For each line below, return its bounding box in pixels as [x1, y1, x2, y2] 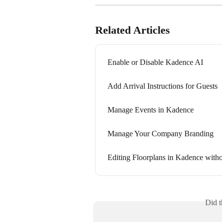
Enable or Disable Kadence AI [108, 58, 203, 67]
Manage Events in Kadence [108, 106, 194, 114]
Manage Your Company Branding [108, 129, 214, 138]
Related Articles [95, 24, 170, 37]
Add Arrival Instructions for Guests [108, 82, 218, 91]
